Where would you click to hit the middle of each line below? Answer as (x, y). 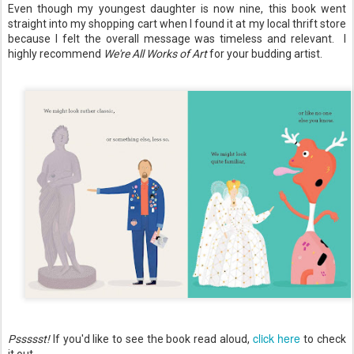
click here (277, 339)
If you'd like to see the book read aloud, (151, 339)
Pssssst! (29, 339)
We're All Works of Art (155, 54)
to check (324, 339)
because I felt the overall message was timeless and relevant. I (177, 39)
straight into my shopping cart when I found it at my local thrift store (177, 24)
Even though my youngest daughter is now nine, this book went (177, 9)
